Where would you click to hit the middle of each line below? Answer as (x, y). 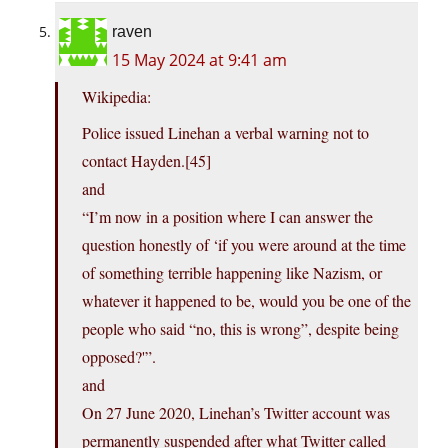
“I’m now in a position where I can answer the (227, 217)
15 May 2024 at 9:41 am (199, 60)
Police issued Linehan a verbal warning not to (225, 133)
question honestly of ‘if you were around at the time (244, 245)
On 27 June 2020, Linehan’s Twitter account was (236, 413)
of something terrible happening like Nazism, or (232, 273)
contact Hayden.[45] (146, 161)
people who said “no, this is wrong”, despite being (240, 329)
